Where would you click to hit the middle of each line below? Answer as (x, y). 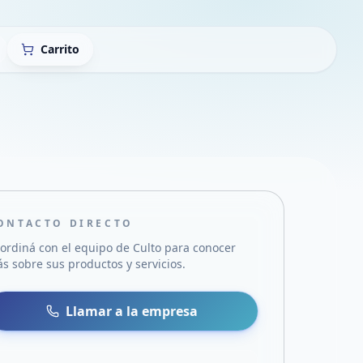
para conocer (199, 248)
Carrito (60, 49)
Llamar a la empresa (132, 311)
